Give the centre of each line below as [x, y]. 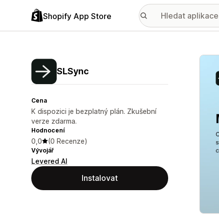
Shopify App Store [77, 16]
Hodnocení [48, 130]
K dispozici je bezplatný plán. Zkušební [94, 111]
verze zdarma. [54, 121]
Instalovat [100, 178]
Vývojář [43, 150]
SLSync [73, 71]
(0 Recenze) [68, 141]
